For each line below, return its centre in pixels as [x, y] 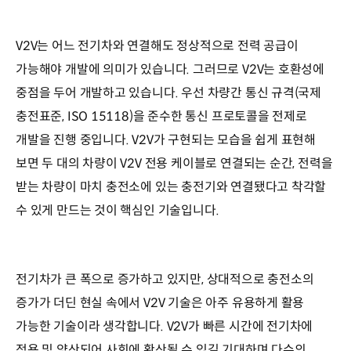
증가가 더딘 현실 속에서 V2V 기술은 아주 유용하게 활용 [160, 303]
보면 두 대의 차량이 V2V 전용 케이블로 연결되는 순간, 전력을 [174, 164]
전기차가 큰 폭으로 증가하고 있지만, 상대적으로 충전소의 [165, 280]
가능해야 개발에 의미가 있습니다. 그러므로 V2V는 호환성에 [170, 70]
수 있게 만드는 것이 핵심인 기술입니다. [118, 211]
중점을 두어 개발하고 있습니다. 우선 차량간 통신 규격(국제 [169, 93]
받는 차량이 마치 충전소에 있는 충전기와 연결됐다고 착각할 [171, 187]
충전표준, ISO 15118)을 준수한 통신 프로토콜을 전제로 [161, 117]
